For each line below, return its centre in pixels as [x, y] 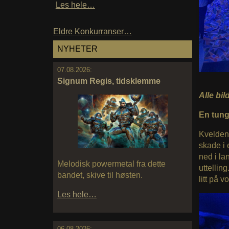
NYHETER [77, 49]
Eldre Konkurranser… [93, 32]
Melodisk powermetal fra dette [111, 164]
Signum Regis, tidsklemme [109, 81]
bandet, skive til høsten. [100, 175]
